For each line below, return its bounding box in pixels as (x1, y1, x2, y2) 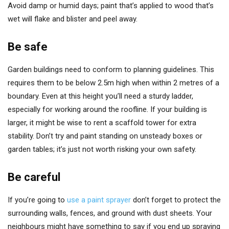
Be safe (8, 40, 48, 53)
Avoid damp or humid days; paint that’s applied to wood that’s (8, 1, 214, 10)
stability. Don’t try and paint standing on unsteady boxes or (8, 131, 202, 141)
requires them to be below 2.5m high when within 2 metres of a (8, 78, 219, 87)
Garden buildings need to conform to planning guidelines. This (8, 65, 214, 74)
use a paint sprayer (67, 195, 131, 204)
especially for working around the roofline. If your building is (8, 105, 207, 114)
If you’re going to (8, 195, 67, 204)
